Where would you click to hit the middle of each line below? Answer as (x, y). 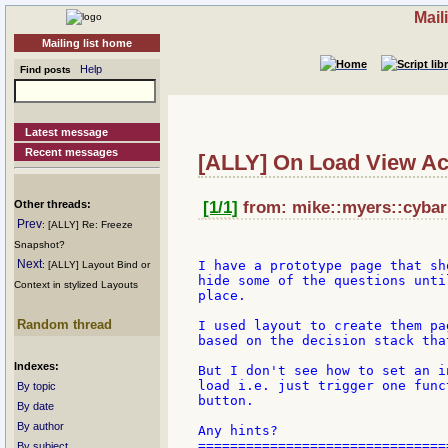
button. (226, 401)
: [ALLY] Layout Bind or (96, 264)
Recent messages (72, 152)
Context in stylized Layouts (76, 284)
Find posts (42, 69)
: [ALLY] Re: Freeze (87, 224)
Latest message (67, 132)
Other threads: (52, 204)
